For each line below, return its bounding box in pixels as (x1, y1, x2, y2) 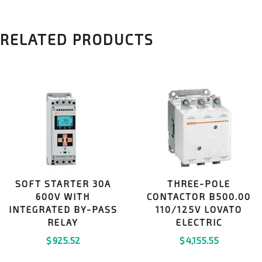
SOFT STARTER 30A (15, 178, 111, 189)
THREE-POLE (167, 178, 231, 189)
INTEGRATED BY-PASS (8, 204, 118, 215)
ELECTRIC (175, 217, 222, 228)
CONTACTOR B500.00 (147, 191, 251, 202)
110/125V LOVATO (156, 204, 243, 215)
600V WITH (36, 191, 91, 202)
